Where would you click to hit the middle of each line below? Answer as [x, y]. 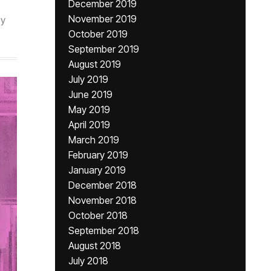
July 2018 [88, 261]
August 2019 [95, 64]
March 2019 [94, 140]
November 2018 [103, 200]
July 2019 [88, 79]
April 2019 [89, 125]
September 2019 [104, 49]
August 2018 [95, 246]
